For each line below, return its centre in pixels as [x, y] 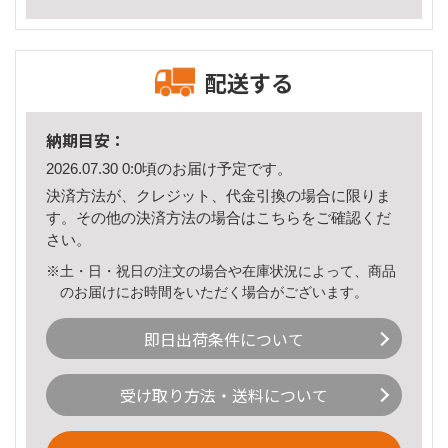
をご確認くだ [346, 217]
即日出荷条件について [224, 338]
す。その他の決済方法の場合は [151, 217]
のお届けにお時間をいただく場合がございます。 [214, 291]
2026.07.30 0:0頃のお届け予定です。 [169, 169]
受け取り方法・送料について [224, 395]
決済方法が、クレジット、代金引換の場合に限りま [218, 195]
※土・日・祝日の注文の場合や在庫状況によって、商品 [221, 270]
